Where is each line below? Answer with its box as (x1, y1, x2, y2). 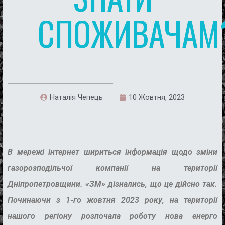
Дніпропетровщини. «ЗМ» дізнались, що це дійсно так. (8, 179, 217, 189)
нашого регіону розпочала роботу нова (8, 211, 192, 221)
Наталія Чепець (50, 92, 103, 102)
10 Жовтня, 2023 (129, 92, 185, 102)
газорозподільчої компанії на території (8, 163, 217, 173)
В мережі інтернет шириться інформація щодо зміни (8, 147, 217, 157)
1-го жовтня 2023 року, (66, 195, 170, 205)
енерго (192, 211, 217, 221)
